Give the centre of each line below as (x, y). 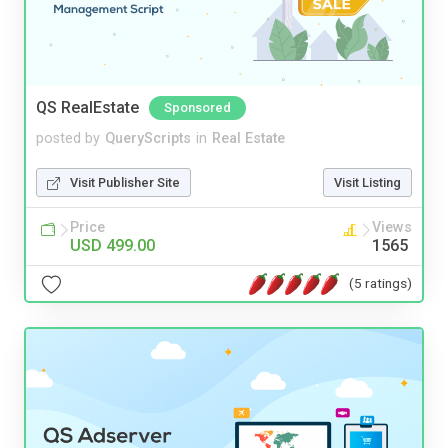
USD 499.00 (112, 246)
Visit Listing (367, 183)
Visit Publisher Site (125, 183)
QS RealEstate (87, 108)
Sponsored (197, 108)
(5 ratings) (380, 282)
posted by (68, 139)
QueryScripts (148, 139)
